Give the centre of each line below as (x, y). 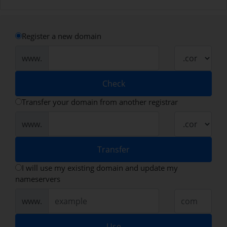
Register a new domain (62, 36)
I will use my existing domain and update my (100, 167)
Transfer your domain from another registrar (100, 102)
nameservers (38, 179)
